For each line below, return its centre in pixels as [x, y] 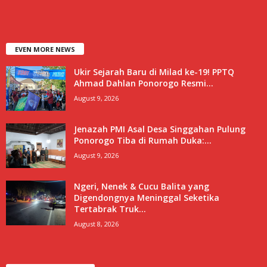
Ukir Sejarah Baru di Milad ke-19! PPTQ [154, 72]
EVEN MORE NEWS [45, 49]
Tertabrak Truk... [110, 209]
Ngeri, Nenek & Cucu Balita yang [142, 186]
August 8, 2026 [96, 223]
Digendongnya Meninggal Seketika [147, 197]
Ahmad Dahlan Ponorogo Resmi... [144, 83]
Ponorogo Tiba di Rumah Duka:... [143, 140]
